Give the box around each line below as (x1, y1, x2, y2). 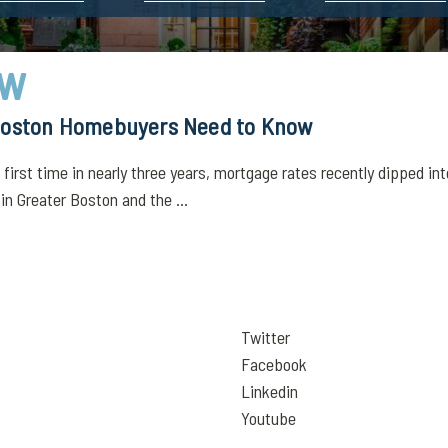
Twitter (241, 326, 290, 348)
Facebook (241, 353, 307, 375)
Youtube (241, 407, 296, 429)
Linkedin (241, 380, 298, 402)
